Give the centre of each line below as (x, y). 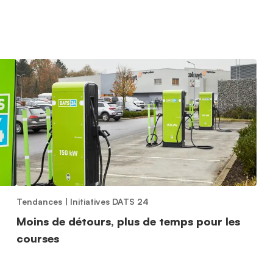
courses (37, 238)
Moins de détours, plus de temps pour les (128, 221)
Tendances (39, 201)
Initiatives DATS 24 (109, 201)
